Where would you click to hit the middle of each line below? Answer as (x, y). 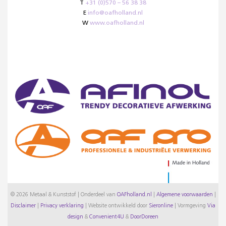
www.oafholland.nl (117, 23)
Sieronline (161, 206)
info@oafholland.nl (115, 13)
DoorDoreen (144, 217)
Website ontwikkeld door (118, 206)
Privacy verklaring (62, 206)
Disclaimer (23, 206)
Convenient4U (107, 217)
